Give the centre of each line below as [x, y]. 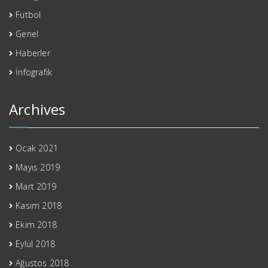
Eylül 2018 [36, 243]
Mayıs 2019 [38, 167]
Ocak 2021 [37, 148]
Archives [37, 109]
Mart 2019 [36, 186]
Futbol [28, 14]
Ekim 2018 [36, 224]
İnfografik [34, 72]
